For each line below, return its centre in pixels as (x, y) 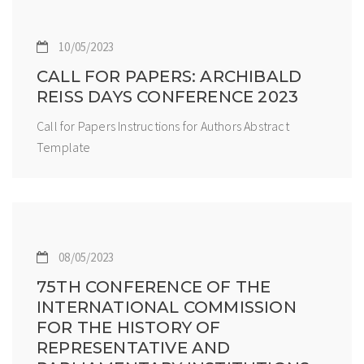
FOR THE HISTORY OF (129, 327)
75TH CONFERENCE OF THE (154, 286)
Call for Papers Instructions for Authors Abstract (163, 126)
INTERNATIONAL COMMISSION (167, 307)
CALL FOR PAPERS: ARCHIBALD (169, 76)
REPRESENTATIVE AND (134, 347)
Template (64, 147)
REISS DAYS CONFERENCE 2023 (168, 96)
